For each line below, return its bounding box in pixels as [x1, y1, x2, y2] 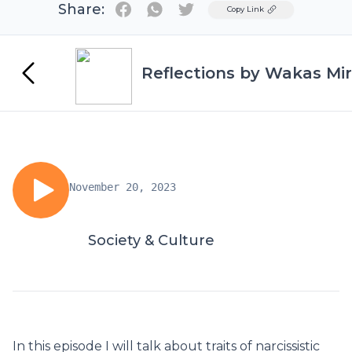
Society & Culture [88, 232, 214, 249]
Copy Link [227, 5, 264, 13]
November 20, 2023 [69, 181, 176, 193]
